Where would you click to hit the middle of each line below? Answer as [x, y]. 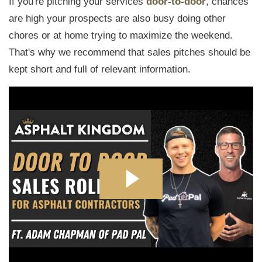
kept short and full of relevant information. [100, 69]
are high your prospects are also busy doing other [117, 18]
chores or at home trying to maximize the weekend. [121, 35]
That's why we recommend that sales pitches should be [130, 52]
